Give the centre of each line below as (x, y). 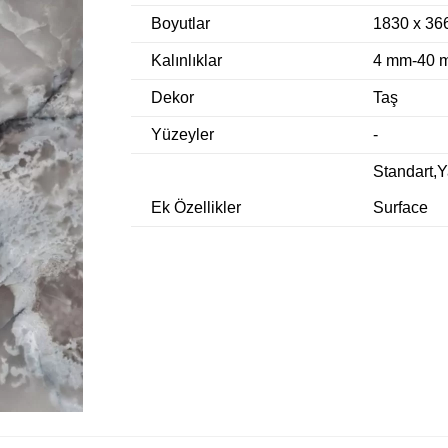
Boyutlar (181, 23)
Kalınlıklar (187, 60)
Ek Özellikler (196, 207)
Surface (400, 207)
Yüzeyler (183, 134)
